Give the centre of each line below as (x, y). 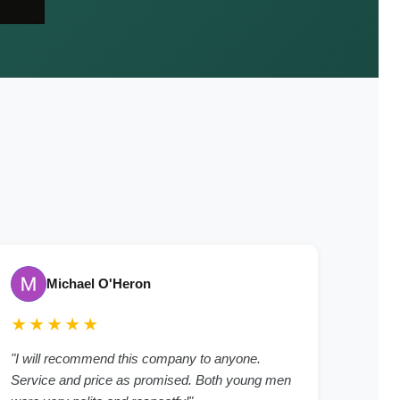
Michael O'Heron (99, 284)
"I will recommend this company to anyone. (136, 359)
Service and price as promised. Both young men (151, 380)
